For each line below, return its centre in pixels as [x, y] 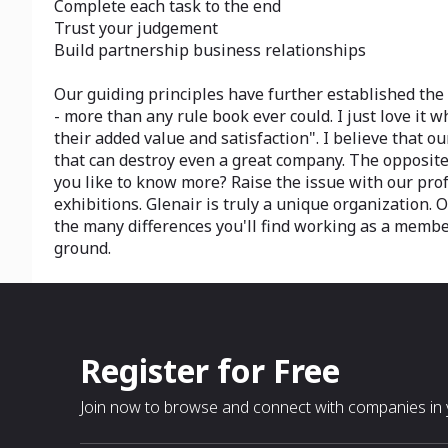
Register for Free [210, 370]
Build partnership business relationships [210, 50]
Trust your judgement [136, 28]
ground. [82, 248]
